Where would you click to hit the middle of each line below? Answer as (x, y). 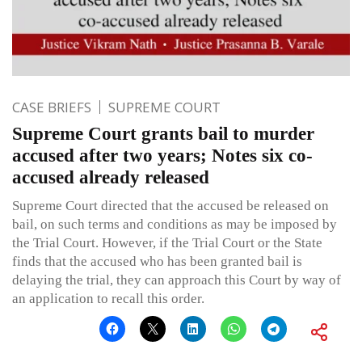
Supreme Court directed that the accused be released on (170, 206)
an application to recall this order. (108, 299)
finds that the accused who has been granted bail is (157, 262)
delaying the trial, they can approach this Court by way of (177, 280)
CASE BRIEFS (52, 107)
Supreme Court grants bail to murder (163, 134)
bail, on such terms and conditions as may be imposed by (175, 225)
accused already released (111, 178)
